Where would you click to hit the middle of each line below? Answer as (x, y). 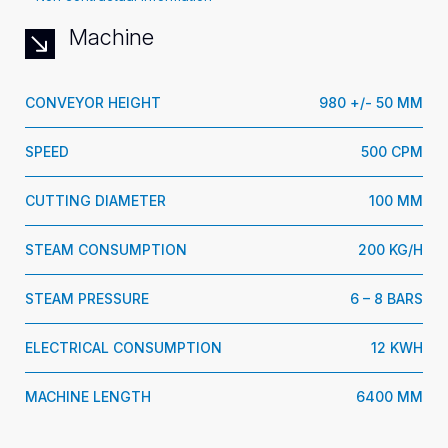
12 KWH (397, 347)
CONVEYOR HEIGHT (93, 102)
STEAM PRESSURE (87, 298)
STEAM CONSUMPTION (106, 249)
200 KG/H (390, 249)
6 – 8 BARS (386, 298)
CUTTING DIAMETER (95, 200)
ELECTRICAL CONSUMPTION (123, 347)
